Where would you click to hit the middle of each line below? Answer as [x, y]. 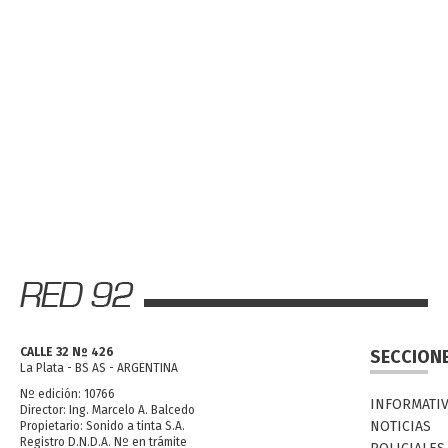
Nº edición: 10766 [67, 393]
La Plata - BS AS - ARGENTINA [99, 367]
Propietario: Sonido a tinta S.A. [102, 425]
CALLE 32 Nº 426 [67, 351]
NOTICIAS [400, 426]
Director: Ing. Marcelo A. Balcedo [107, 409]
